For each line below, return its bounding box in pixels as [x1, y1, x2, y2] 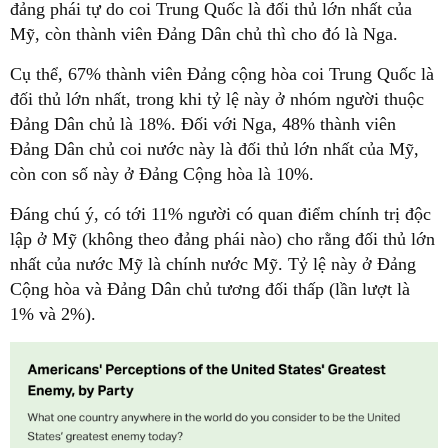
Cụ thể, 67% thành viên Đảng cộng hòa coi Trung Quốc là [10, 64, 434, 85]
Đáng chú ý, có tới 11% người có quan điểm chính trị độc [10, 204, 431, 225]
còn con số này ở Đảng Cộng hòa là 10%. [10, 164, 314, 185]
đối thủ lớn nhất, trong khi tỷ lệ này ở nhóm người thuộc [10, 89, 424, 110]
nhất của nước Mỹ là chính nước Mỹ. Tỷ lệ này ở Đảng [10, 254, 416, 275]
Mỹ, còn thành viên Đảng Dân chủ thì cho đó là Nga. [10, 24, 398, 45]
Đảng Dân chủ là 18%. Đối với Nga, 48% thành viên [10, 114, 396, 135]
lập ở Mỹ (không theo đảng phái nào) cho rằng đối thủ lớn [10, 229, 435, 250]
